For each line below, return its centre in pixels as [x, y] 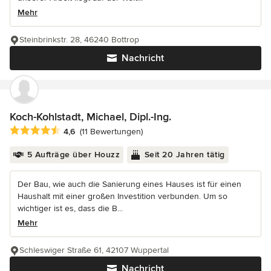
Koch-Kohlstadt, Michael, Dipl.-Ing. [90, 116]
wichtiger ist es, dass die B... [70, 208]
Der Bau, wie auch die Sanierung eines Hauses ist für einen [129, 184]
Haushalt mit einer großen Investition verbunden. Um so [122, 196]
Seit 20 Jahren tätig [184, 154]
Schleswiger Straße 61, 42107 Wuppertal [94, 250]
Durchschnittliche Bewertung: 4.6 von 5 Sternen [111, 130]
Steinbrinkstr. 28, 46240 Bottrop [79, 39]
